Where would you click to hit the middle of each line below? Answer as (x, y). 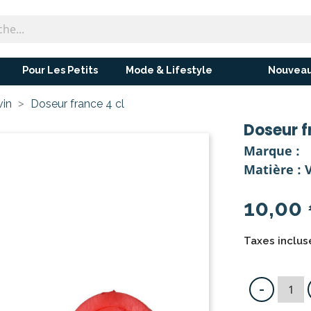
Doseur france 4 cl (77, 104)
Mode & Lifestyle (169, 70)
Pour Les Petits (60, 70)
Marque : (271, 151)
